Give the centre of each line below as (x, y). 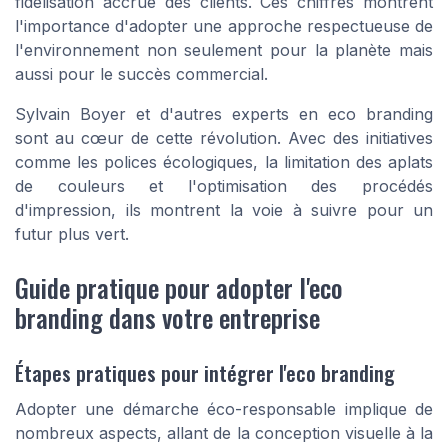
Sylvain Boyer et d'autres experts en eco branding (224, 113)
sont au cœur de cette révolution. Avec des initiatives (224, 137)
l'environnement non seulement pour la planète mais (224, 49)
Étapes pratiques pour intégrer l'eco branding (205, 372)
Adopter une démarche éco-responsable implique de (224, 408)
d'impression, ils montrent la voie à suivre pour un (224, 209)
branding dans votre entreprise (167, 316)
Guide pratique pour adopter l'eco (179, 286)
